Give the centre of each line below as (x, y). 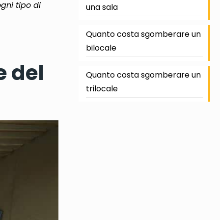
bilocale (101, 48)
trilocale (102, 89)
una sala (102, 7)
